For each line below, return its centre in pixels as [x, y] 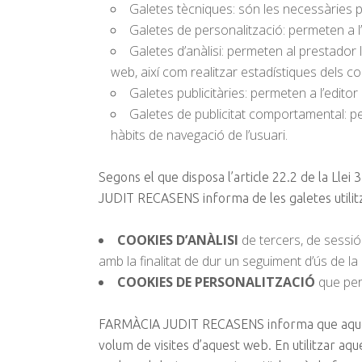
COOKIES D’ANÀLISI [178, 240]
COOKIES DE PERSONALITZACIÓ [216, 282]
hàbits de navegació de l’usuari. [199, 135]
